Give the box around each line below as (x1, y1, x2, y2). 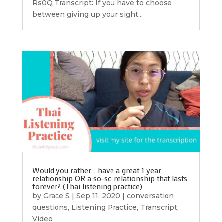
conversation (126, 191, 174, 200)
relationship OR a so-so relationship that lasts (32, 172, 187, 183)
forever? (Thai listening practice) (32, 180, 142, 191)
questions (32, 202, 68, 212)
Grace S (43, 191, 70, 200)
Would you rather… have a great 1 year (32, 165, 161, 175)
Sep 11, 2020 (76, 191, 120, 200)
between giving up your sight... (32, 10, 143, 19)
